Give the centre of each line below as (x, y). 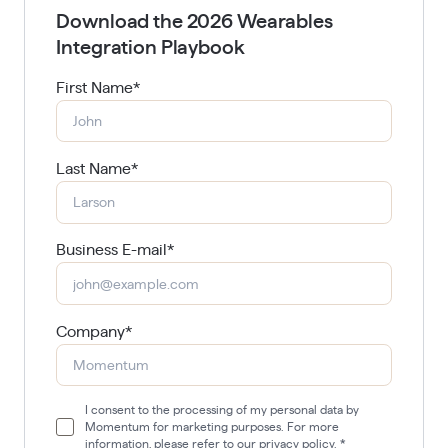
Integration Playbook (150, 47)
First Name (95, 87)
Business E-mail (112, 250)
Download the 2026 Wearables (194, 21)
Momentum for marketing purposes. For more (212, 427)
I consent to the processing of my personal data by (222, 410)
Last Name (94, 169)
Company (91, 331)
